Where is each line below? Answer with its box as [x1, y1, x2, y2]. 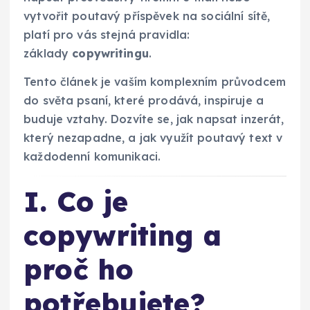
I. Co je [24, 184, 129, 219]
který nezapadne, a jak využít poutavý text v [24, 131, 283, 145]
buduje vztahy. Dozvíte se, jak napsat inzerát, [24, 112, 284, 126]
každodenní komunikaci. [24, 149, 161, 163]
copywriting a [24, 218, 221, 253]
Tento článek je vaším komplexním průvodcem [24, 75, 286, 89]
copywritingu [72, 46, 149, 60]
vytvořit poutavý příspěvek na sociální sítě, [24, 8, 271, 23]
